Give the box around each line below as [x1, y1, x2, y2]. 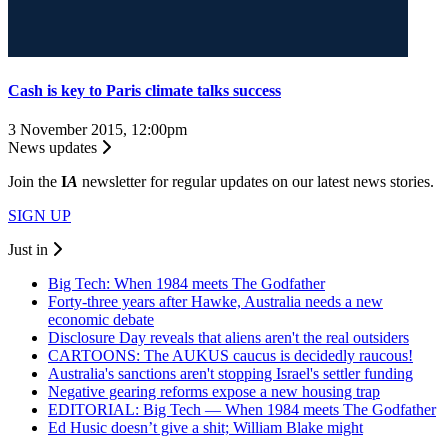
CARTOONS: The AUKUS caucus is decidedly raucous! [48, 347, 413, 365]
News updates [8, 139, 101, 157]
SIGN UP [8, 207, 71, 225]
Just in [8, 241, 52, 259]
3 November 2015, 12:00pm [8, 121, 187, 139]
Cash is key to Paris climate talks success [8, 81, 281, 99]
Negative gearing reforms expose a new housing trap [48, 383, 380, 401]
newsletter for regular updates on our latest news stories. [78, 173, 434, 191]
